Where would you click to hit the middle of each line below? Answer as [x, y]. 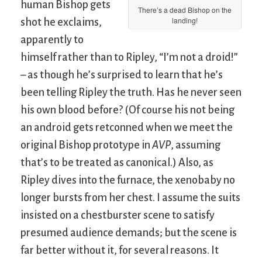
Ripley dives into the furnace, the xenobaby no [128, 180]
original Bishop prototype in [86, 145]
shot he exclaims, [61, 23]
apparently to [52, 40]
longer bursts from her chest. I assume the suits [130, 198]
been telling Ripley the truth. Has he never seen [131, 93]
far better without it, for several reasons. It [120, 251]
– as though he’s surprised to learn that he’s [122, 75]
